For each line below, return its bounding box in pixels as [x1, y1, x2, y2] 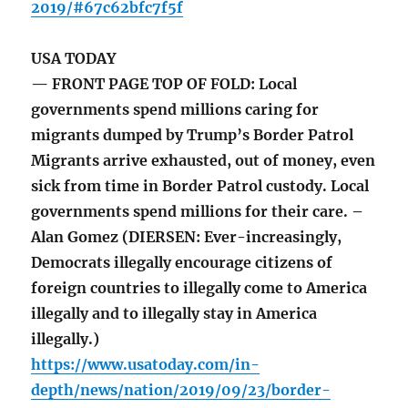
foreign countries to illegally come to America [31, 279, 368, 298]
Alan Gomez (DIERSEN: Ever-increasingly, [31, 228, 342, 247]
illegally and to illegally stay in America [31, 304, 318, 323]
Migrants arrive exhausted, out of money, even [31, 151, 376, 170]
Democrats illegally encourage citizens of [31, 253, 333, 272]
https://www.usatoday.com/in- [31, 355, 260, 374]
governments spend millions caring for [31, 100, 320, 119]
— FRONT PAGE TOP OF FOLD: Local [31, 75, 298, 94]
